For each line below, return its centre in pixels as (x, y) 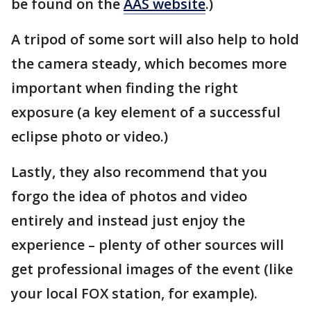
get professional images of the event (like (152, 269)
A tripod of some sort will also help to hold (155, 40)
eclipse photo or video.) (90, 137)
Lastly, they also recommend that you (139, 172)
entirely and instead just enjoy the (128, 221)
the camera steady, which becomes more (149, 64)
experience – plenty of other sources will (148, 245)
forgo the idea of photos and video (129, 196)
